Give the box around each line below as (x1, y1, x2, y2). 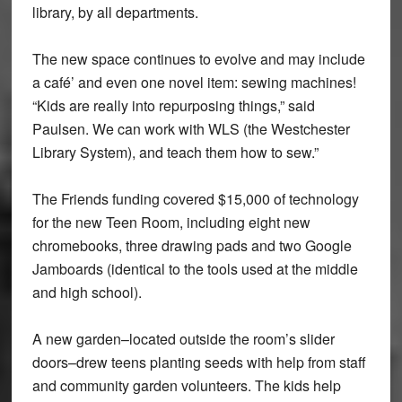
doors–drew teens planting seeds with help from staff (31, 352, 366, 373)
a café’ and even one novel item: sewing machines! (31, 72, 356, 93)
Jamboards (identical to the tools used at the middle (31, 258, 358, 280)
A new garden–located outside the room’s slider (31, 328, 335, 350)
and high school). (31, 282, 149, 303)
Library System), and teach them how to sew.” (31, 142, 322, 163)
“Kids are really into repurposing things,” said (31, 95, 315, 117)
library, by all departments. (31, 2, 198, 23)
